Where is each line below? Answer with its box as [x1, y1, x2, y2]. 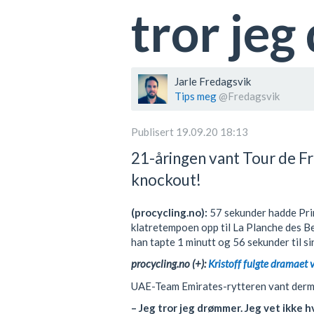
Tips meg [175, 90, 217, 103]
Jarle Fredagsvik [175, 75, 251, 88]
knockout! [131, 170, 201, 189]
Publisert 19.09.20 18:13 [131, 125, 248, 139]
